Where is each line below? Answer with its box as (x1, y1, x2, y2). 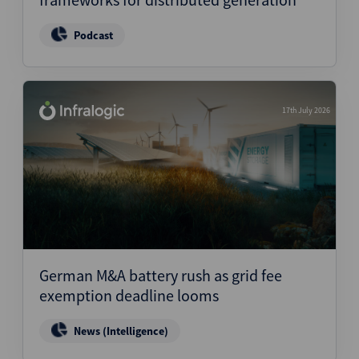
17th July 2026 (282, 105, 330, 116)
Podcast (74, 28, 113, 43)
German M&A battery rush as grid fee (39, 265, 282, 286)
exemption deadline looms (39, 285, 219, 306)
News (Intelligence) (74, 324, 168, 339)
